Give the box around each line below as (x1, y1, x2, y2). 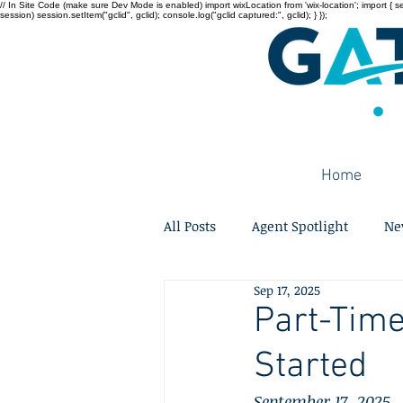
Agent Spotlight (252, 216, 348, 235)
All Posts (164, 216, 216, 235)
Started (254, 345, 367, 389)
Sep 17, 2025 (254, 282, 320, 299)
